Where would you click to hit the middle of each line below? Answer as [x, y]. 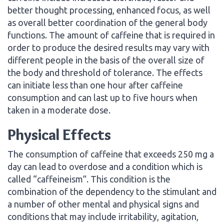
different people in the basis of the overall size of [106, 60]
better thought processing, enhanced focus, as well [109, 10]
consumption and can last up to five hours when [102, 97]
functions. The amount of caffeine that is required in [111, 35]
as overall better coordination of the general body [107, 22]
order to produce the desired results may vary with [108, 47]
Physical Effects [59, 134]
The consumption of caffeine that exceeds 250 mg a [111, 154]
